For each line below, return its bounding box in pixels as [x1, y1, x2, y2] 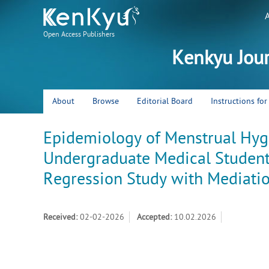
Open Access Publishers [43, 30, 115, 38]
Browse [92, 96, 119, 107]
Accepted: [137, 212, 174, 223]
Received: [43, 212, 80, 223]
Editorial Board [137, 96, 193, 107]
